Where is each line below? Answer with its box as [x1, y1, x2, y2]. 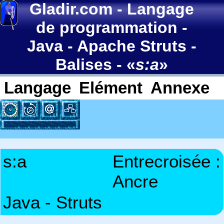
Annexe [150, 78, 209, 97]
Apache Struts [77, 37, 187, 55]
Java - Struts [3, 192, 102, 212]
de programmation [36, 18, 178, 36]
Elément [79, 78, 142, 97]
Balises [55, 55, 112, 73]
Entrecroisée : [112, 151, 220, 171]
